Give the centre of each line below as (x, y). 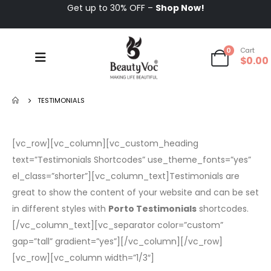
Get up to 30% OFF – (111, 8)
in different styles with (60, 208)
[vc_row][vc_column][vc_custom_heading (105, 143)
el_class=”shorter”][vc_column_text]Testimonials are (126, 176)
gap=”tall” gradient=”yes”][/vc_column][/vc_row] (117, 241)
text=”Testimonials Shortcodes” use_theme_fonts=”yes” (132, 159)
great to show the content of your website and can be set (135, 192)
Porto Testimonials (152, 208)
